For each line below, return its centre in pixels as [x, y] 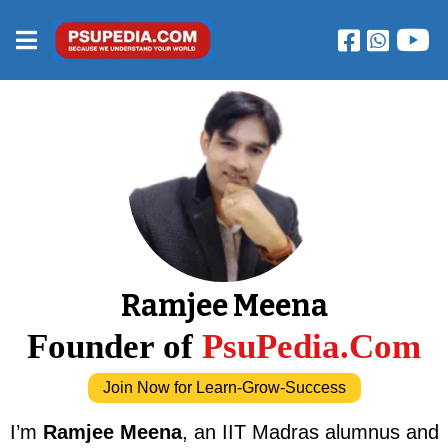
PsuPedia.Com [311, 347]
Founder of [114, 347]
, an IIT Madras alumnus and [310, 432]
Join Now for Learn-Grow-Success [224, 388]
